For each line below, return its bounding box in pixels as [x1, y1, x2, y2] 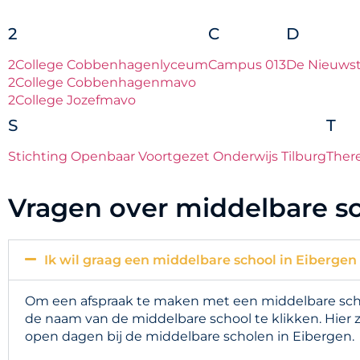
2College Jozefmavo [8, 92, 136, 108]
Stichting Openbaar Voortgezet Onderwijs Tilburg [8, 148, 326, 164]
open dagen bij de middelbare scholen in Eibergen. [25, 328, 354, 344]
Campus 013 [208, 56, 286, 72]
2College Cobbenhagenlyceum [8, 56, 208, 72]
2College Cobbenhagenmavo [8, 74, 196, 90]
